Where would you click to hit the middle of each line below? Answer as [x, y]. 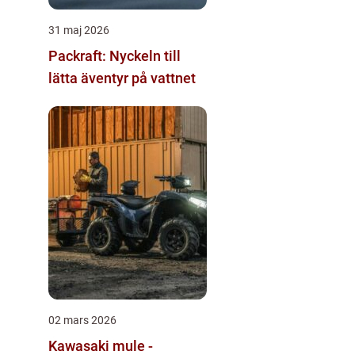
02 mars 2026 [82, 320]
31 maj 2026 [79, 30]
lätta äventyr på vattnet [122, 78]
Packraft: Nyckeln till [115, 55]
